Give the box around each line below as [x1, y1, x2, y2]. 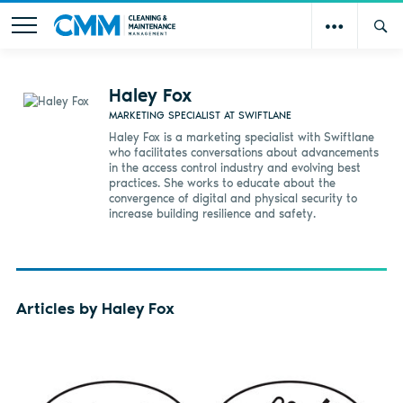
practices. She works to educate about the [108, 175, 336, 190]
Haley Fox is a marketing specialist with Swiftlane [108, 130, 374, 144]
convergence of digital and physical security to [108, 191, 357, 205]
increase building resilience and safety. [108, 206, 323, 220]
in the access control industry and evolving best [108, 160, 361, 175]
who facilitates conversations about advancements [108, 145, 379, 159]
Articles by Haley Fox [15, 299, 175, 319]
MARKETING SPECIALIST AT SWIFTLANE [108, 108, 291, 121]
